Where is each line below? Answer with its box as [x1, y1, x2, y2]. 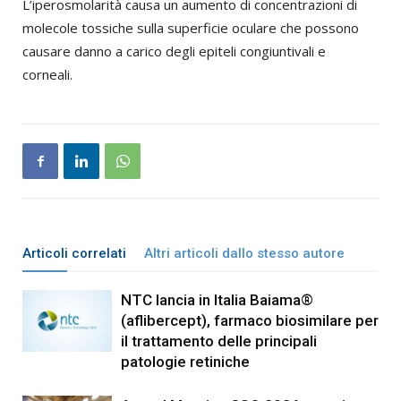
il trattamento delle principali [121, 332, 317, 351]
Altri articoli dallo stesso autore [144, 245, 345, 262]
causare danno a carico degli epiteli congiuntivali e [22, 42, 326, 61]
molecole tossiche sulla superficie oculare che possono [22, 19, 359, 38]
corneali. [22, 65, 73, 84]
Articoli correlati [22, 245, 126, 262]
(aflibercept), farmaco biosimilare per [121, 311, 379, 330]
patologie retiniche [121, 353, 250, 371]
